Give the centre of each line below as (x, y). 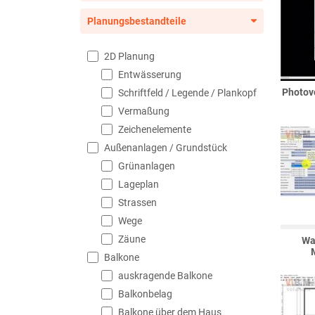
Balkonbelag (145, 294)
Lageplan (139, 184)
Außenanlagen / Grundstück (166, 148)
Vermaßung (144, 111)
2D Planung (129, 56)
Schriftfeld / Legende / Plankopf (187, 93)
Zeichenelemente (155, 129)
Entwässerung (150, 75)
